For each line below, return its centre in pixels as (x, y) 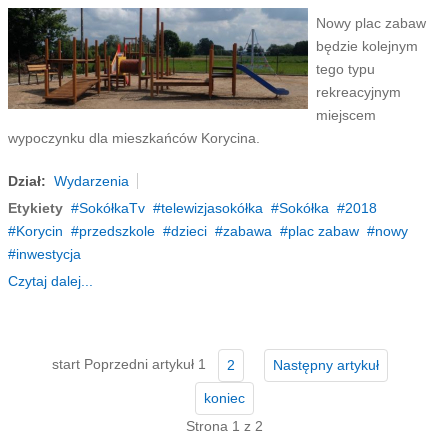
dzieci (188, 231)
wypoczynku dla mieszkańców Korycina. (133, 138)
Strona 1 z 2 (224, 426)
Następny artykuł (326, 365)
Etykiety (35, 208)
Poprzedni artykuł (139, 364)
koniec (224, 398)
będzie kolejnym (366, 46)
